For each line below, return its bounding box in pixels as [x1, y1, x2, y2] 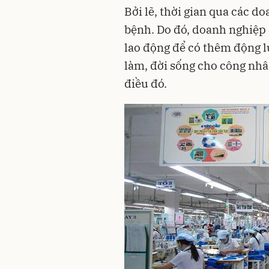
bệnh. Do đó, [124, 22, 192, 37]
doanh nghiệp [192, 22, 266, 37]
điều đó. [124, 76, 167, 91]
